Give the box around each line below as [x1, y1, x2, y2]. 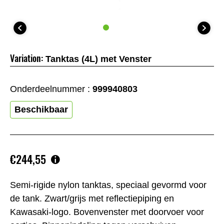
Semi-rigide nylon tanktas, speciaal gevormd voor [10, 179, 206, 190]
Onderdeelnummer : [10, 84, 92, 94]
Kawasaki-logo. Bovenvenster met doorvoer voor [10, 206, 204, 217]
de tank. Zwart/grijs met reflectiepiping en [10, 193, 174, 203]
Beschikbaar [14, 104, 68, 115]
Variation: [10, 52, 43, 65]
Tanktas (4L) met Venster [45, 54, 151, 64]
